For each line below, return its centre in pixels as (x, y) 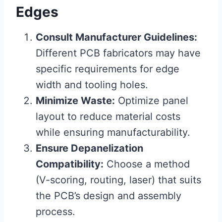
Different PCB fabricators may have (118, 53)
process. (55, 211)
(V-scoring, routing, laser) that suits (118, 180)
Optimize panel (152, 100)
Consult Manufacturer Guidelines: (116, 37)
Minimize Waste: (75, 100)
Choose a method (147, 164)
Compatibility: (70, 164)
